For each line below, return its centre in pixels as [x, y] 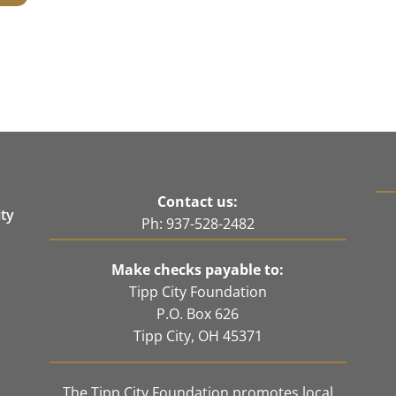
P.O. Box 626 [198, 313]
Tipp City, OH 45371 [198, 335]
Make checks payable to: [198, 269]
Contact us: [198, 201]
